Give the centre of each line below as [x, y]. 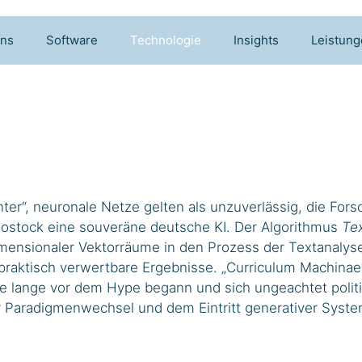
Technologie [166, 40]
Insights [256, 40]
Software [72, 40]
